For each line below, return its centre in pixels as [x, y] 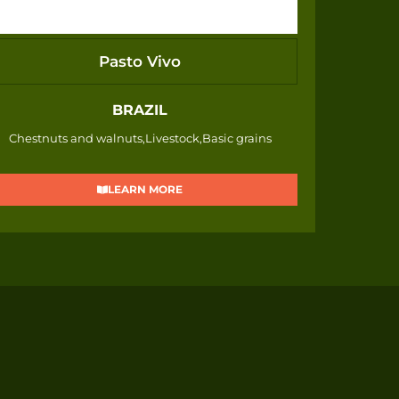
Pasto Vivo [140, 61]
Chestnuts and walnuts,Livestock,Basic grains [140, 138]
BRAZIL [140, 110]
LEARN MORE [146, 190]
